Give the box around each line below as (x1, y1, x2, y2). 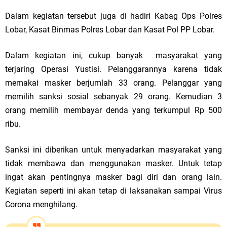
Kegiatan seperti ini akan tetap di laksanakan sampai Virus (5, 186, 222, 196)
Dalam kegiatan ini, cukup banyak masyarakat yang (5, 51, 222, 60)
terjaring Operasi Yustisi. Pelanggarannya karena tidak (5, 64, 222, 74)
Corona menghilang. (5, 200, 78, 209)
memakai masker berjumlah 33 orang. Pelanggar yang (5, 78, 222, 88)
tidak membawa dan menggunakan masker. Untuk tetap (5, 159, 222, 168)
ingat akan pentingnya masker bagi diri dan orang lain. (5, 172, 222, 182)
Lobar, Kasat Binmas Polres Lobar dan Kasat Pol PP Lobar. (5, 25, 215, 34)
